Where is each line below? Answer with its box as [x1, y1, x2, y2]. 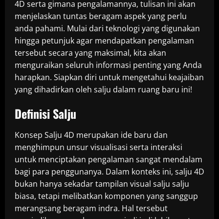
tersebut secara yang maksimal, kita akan [15, 47, 166, 58]
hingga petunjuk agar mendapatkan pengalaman [15, 35, 194, 46]
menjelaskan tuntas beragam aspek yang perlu [15, 11, 187, 22]
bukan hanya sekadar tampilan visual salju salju [15, 178, 189, 189]
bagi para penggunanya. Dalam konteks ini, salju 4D [15, 166, 204, 177]
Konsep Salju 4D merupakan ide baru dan [15, 130, 168, 140]
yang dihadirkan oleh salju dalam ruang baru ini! [15, 84, 192, 95]
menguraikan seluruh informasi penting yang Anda [15, 60, 202, 70]
